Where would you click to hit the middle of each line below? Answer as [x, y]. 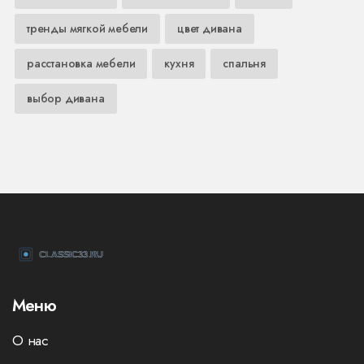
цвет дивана [210, 28]
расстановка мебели [81, 63]
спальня [245, 63]
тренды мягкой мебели [87, 28]
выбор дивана [66, 98]
